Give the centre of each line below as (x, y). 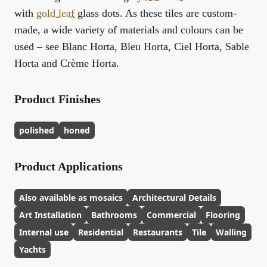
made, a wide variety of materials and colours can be (129, 30)
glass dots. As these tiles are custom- (156, 13)
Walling (231, 232)
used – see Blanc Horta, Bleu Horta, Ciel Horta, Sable (132, 46)
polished (37, 130)
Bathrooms (114, 215)
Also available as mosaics (71, 198)
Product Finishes (58, 99)
